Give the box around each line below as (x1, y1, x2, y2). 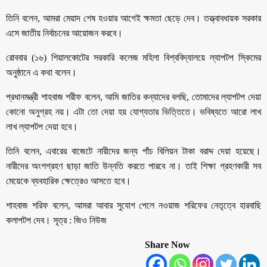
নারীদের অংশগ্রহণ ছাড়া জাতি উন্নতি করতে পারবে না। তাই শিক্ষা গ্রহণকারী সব (6, 160, 261, 171)
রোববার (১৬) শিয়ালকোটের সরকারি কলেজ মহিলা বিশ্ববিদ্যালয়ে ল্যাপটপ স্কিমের (6, 52, 261, 63)
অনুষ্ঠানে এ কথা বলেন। (6, 67, 77, 77)
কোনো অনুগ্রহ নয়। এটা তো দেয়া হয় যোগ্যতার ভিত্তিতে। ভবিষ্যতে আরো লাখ (6, 106, 261, 117)
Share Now (145, 239, 190, 250)
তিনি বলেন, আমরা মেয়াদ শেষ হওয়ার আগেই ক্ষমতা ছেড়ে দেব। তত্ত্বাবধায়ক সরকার (6, 13, 261, 23)
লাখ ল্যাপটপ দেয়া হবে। (6, 121, 78, 132)
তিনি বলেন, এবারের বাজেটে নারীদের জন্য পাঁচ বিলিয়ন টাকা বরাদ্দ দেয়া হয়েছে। (6, 145, 261, 156)
